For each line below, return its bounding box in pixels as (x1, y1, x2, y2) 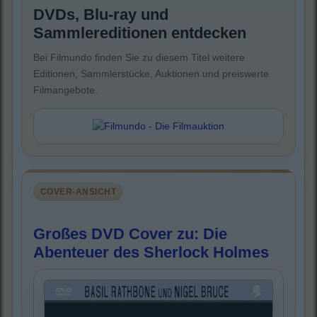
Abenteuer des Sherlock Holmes (33, 243, 269, 262)
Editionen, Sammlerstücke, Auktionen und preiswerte (33, 68, 269, 80)
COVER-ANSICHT (40, 187, 117, 197)
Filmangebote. (33, 84, 98, 96)
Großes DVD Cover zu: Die (33, 225, 227, 243)
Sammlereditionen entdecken (33, 24, 246, 42)
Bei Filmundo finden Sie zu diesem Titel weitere (33, 52, 245, 64)
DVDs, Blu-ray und (33, 6, 168, 24)
